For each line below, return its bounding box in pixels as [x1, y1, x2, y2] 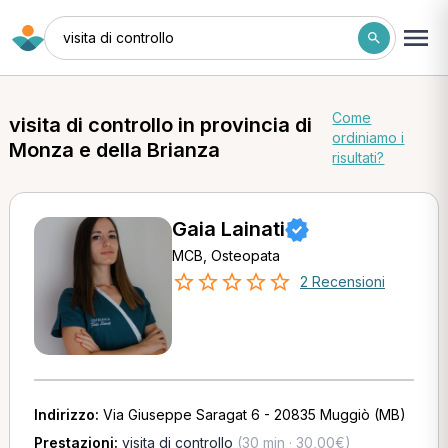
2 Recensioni [299, 273, 385, 290]
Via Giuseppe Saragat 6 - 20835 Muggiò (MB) [102, 406, 406, 423]
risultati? [332, 149, 385, 166]
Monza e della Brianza [8, 138, 220, 162]
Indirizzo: [33, 406, 103, 423]
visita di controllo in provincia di [8, 113, 312, 137]
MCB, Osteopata [171, 247, 280, 264]
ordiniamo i [332, 129, 405, 146]
